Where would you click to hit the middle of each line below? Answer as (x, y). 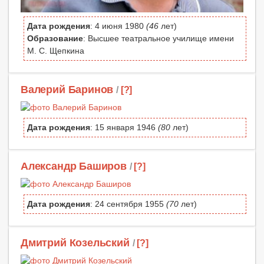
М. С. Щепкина (56, 50)
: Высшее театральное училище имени (159, 38)
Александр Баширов (74, 166)
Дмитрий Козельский (75, 243)
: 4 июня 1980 (118, 26)
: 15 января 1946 (124, 128)
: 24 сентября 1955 (128, 204)
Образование (55, 38)
